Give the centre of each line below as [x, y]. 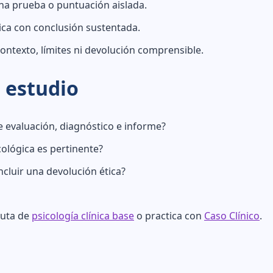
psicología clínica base [83, 216]
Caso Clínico [232, 216]
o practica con [169, 216]
